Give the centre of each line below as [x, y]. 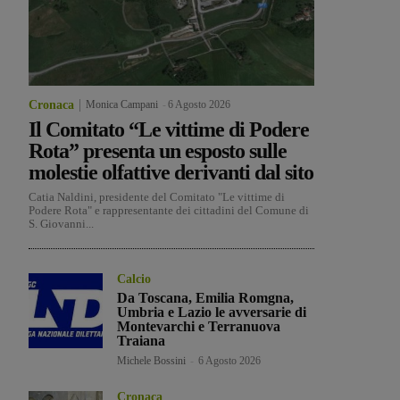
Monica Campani [122, 105]
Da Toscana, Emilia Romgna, [206, 298]
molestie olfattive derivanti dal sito [171, 173]
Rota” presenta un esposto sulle [158, 151]
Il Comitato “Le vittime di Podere [169, 130]
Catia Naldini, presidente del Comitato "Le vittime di [157, 197]
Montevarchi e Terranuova [199, 327]
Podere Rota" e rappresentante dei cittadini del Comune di [169, 211]
